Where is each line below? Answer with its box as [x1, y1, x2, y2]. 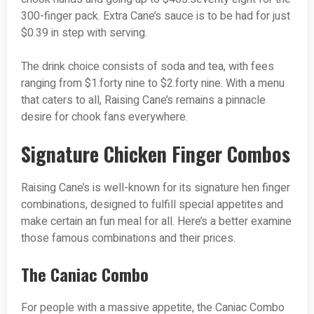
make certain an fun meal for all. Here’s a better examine [21, 213, 292, 231]
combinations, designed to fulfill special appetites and [21, 196, 283, 214]
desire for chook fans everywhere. [21, 109, 188, 126]
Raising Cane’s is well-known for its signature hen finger [21, 179, 290, 197]
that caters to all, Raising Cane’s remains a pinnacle [21, 92, 266, 109]
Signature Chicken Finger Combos [21, 139, 290, 169]
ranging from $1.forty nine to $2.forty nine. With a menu [21, 75, 285, 93]
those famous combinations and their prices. [21, 230, 235, 247]
